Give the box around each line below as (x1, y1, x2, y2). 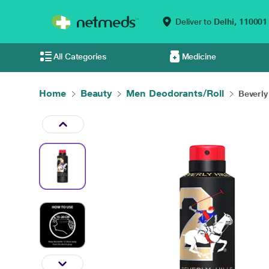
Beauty (80, 88, 112, 99)
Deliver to (175, 17, 212, 26)
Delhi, (211, 17, 239, 26)
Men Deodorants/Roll (126, 88, 224, 99)
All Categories (53, 52, 106, 61)
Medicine (181, 52, 216, 61)
